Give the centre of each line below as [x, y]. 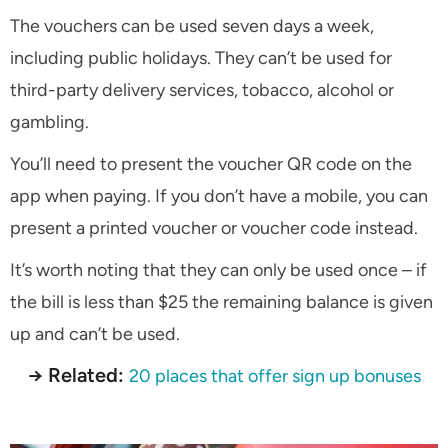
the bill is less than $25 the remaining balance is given [221, 302]
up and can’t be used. [95, 334]
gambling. [49, 122]
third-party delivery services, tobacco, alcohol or [202, 90]
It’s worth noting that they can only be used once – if [218, 270]
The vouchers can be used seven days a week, [192, 26]
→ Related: [78, 375]
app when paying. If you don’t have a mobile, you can [219, 196]
